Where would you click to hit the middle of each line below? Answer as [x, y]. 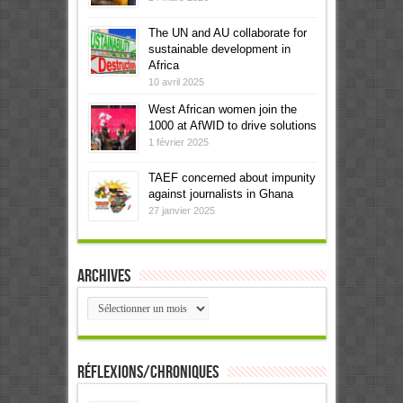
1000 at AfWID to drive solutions [232, 125]
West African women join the [222, 109]
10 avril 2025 [176, 81]
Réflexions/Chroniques [148, 372]
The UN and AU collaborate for [227, 32]
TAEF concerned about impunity [232, 177]
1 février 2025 [178, 142]
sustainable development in [219, 49]
